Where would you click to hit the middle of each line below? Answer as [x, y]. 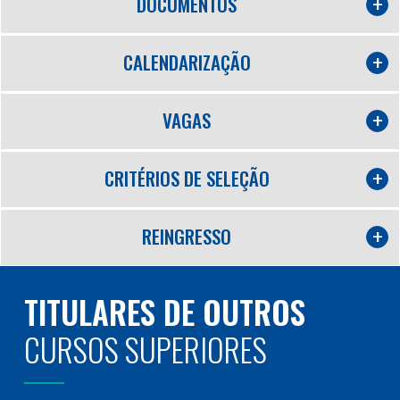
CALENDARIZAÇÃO [187, 62]
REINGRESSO [187, 236]
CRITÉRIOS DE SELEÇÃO [187, 178]
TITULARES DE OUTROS [165, 311]
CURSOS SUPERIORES [146, 349]
